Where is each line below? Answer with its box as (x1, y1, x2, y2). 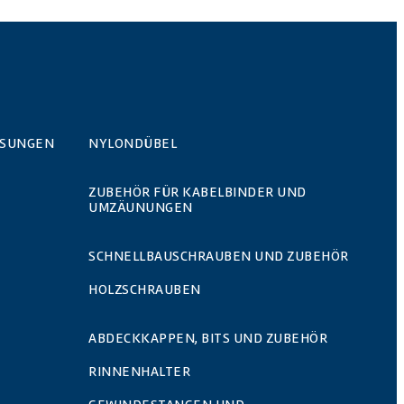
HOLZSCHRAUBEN (88, 280, 201, 298)
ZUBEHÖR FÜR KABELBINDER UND (88, 183, 307, 201)
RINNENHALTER (88, 363, 190, 381)
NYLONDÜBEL (88, 134, 177, 152)
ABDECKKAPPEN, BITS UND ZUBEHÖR (88, 329, 327, 347)
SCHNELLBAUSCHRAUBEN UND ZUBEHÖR (88, 247, 349, 265)
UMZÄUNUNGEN (88, 198, 193, 216)
